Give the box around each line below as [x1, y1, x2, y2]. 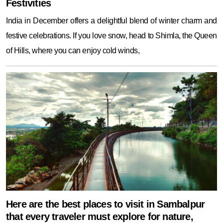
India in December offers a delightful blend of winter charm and [6, 16, 217, 25]
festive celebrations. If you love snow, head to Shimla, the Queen [6, 31, 217, 40]
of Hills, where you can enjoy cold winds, [6, 46, 140, 55]
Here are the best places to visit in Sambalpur [6, 199, 205, 210]
